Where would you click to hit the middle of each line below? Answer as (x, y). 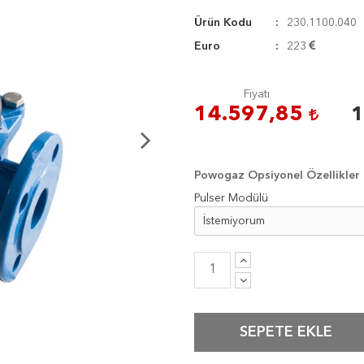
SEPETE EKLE (286, 333)
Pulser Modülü (231, 199)
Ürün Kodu (223, 23)
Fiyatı (256, 95)
